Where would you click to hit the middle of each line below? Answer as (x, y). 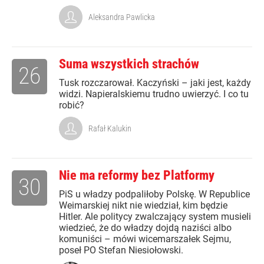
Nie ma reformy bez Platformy (137, 175)
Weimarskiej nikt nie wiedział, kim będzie (143, 205)
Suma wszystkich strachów (129, 64)
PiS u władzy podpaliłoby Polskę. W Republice (154, 194)
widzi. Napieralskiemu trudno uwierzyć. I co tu (154, 94)
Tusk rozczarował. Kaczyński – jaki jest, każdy (155, 83)
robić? (72, 105)
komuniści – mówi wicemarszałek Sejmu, (145, 239)
